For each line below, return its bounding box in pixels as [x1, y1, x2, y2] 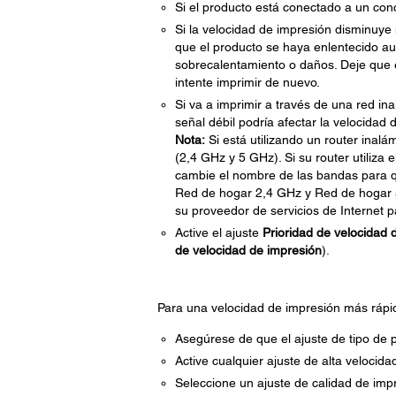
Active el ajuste [174, 225, 263, 240]
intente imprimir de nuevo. [174, 75, 320, 89]
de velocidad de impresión [174, 243, 322, 257]
